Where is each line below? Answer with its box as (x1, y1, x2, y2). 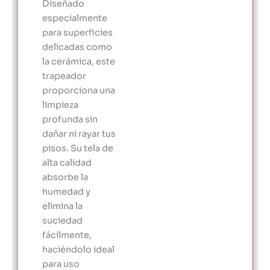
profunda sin (42, 113, 98, 125)
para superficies (42, 27, 113, 38)
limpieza (42, 99, 78, 110)
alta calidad (42, 157, 92, 168)
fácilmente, (42, 229, 92, 240)
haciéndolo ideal (42, 243, 115, 255)
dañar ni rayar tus (42, 128, 116, 139)
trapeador (42, 70, 86, 81)
